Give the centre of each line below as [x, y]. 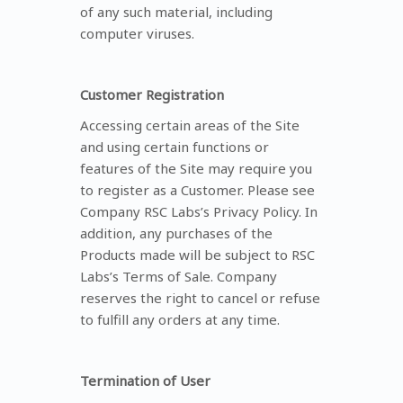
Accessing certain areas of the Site [190, 125]
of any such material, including [176, 11]
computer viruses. [137, 33]
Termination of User [145, 380]
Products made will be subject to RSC [197, 254]
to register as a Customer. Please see [197, 189]
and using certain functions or [175, 146]
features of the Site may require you [196, 168]
